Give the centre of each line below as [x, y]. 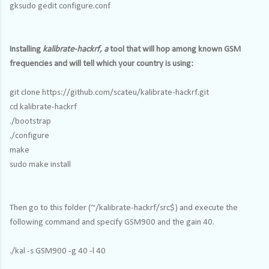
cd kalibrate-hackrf [43, 107]
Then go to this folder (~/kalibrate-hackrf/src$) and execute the [124, 208]
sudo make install [40, 165]
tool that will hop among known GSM [174, 49]
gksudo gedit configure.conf [60, 6]
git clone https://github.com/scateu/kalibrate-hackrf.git [109, 92]
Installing [26, 49]
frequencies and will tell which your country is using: [101, 64]
